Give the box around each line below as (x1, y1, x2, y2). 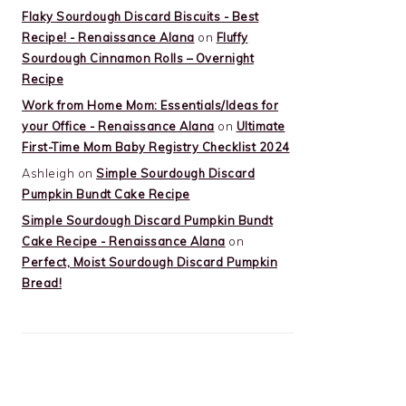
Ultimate (236, 119, 285, 133)
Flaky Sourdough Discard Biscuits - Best (22, 9, 259, 24)
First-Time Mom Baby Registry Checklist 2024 (22, 140, 290, 154)
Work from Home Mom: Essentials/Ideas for (22, 98, 278, 112)
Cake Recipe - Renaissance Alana (22, 234, 226, 248)
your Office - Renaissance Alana (22, 119, 215, 133)
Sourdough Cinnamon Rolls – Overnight (22, 51, 254, 65)
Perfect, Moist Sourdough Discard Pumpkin (22, 255, 277, 269)
